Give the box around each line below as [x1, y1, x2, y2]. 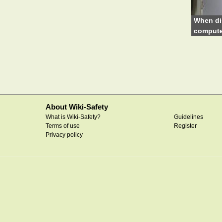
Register [174, 122, 197, 129]
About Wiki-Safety [46, 102, 108, 111]
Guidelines [174, 113, 204, 120]
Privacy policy [46, 131, 83, 138]
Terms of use [46, 122, 80, 129]
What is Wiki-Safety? [46, 113, 101, 120]
